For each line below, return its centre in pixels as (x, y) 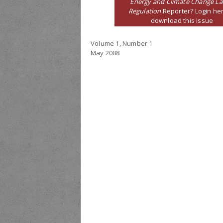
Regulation (145, 11)
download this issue (182, 20)
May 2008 (105, 53)
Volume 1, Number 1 (122, 43)
